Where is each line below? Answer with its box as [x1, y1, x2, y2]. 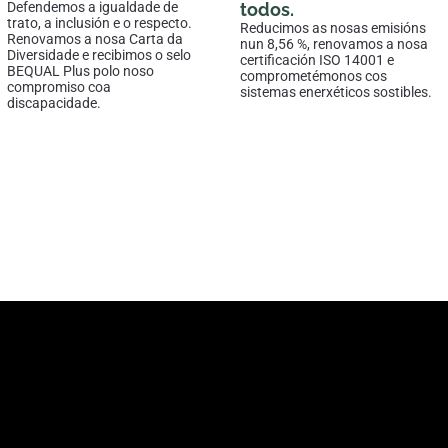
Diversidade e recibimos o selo [7, 47, 191, 64]
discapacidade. [7, 95, 104, 112]
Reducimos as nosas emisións [240, 20, 426, 37]
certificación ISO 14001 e [240, 52, 394, 69]
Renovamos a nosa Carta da [7, 31, 183, 48]
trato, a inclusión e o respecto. [7, 15, 192, 32]
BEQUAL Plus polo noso [7, 63, 154, 80]
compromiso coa [7, 79, 111, 96]
